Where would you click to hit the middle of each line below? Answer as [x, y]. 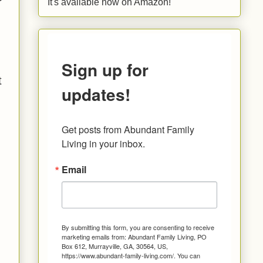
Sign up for [105, 69]
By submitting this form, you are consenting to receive [138, 227]
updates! [96, 94]
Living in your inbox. [103, 143]
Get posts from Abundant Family [128, 129]
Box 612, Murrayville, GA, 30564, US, [115, 246]
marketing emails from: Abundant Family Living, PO [134, 236]
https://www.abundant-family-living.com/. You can [131, 255]
